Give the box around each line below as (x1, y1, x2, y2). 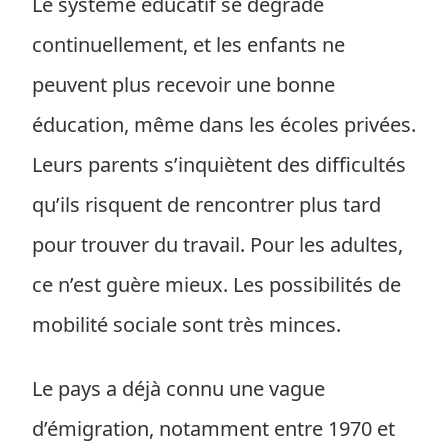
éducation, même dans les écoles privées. (32, 111, 416, 138)
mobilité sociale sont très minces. (32, 311, 341, 338)
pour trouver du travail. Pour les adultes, (32, 231, 403, 258)
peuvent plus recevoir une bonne (32, 71, 335, 98)
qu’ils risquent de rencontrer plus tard (32, 191, 381, 218)
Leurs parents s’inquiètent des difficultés (32, 151, 406, 178)
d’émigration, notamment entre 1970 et (32, 415, 395, 442)
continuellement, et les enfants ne (32, 31, 345, 58)
